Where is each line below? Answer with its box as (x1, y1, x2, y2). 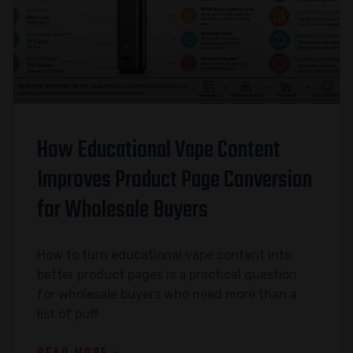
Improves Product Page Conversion (37, 162, 313, 199)
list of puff (37, 306, 99, 321)
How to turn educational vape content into (37, 247, 292, 262)
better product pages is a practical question (37, 266, 298, 282)
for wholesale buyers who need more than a (37, 286, 298, 302)
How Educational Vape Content (37, 132, 281, 169)
